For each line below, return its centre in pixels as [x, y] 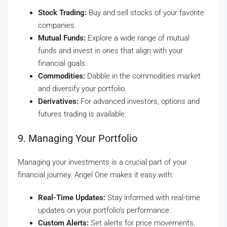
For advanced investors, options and [139, 102]
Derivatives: [58, 102]
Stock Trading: [62, 13]
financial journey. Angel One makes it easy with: [96, 175]
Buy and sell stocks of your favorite [145, 13]
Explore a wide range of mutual [138, 38]
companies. [57, 26]
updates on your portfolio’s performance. [105, 211]
